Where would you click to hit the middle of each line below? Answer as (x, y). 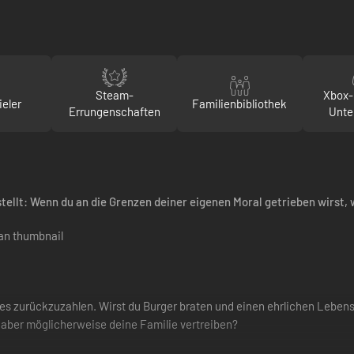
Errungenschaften (114, 111)
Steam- (114, 95)
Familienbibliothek (240, 103)
